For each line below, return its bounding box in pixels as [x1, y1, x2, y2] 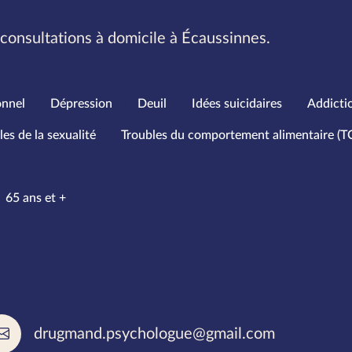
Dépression [50, 97, 113, 110]
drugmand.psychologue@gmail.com [34, 326, 276, 342]
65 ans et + [5, 192, 67, 204]
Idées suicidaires [192, 97, 283, 110]
